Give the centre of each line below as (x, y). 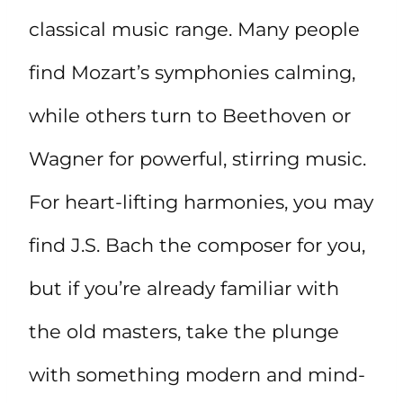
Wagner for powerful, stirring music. (197, 159)
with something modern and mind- (197, 375)
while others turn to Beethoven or (190, 116)
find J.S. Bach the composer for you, (197, 246)
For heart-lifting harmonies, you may (201, 202)
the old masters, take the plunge (184, 332)
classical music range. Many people (194, 30)
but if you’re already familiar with (184, 289)
